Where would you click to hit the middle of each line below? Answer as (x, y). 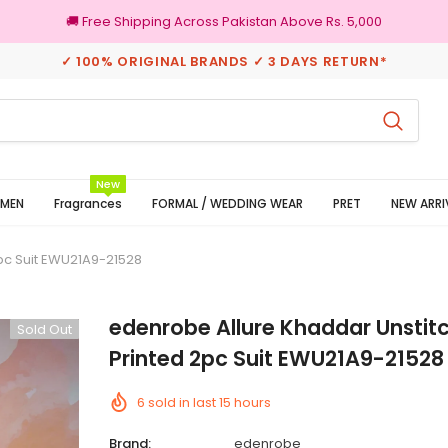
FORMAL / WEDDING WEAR (227, 203)
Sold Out (44, 329)
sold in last (183, 402)
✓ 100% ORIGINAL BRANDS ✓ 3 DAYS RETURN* (224, 61)
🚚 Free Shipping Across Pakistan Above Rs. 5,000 (224, 21)
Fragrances (88, 203)
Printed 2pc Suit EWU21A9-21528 (276, 358)
